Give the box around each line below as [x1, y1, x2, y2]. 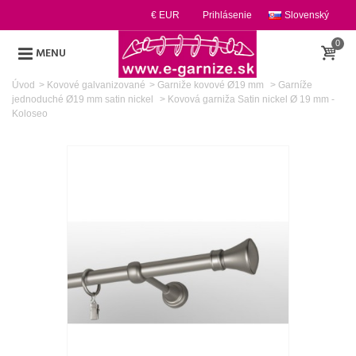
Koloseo [12, 108, 48, 119]
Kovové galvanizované [47, 79, 145, 91]
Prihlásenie [203, 10, 252, 21]
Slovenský [284, 10, 329, 21]
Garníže [278, 79, 312, 91]
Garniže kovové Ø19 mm [157, 79, 266, 91]
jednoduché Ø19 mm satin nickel [12, 94, 156, 105]
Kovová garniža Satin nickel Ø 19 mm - [168, 94, 335, 105]
